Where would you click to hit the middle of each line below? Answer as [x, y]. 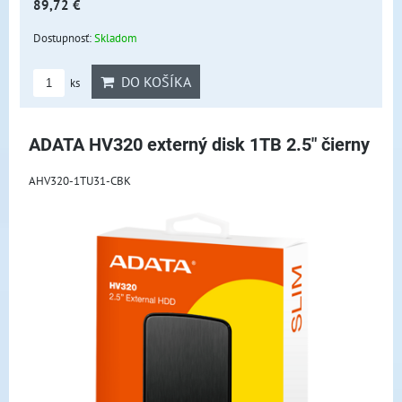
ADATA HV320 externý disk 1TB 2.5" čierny [199, 145]
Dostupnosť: [64, 38]
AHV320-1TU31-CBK [80, 180]
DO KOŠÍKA [153, 82]
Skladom [116, 38]
